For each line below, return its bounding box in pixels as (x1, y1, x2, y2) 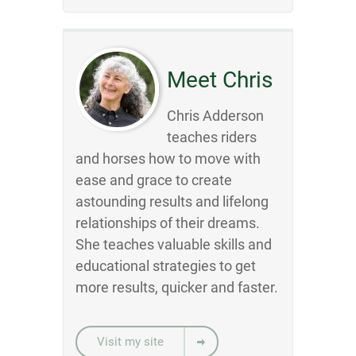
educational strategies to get (75, 257, 256, 274)
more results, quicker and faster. (75, 279, 278, 296)
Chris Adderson (167, 107, 264, 124)
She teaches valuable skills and (75, 236, 272, 253)
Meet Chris (167, 67, 273, 93)
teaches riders (167, 129, 257, 145)
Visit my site (97, 335, 164, 349)
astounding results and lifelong (75, 193, 269, 210)
